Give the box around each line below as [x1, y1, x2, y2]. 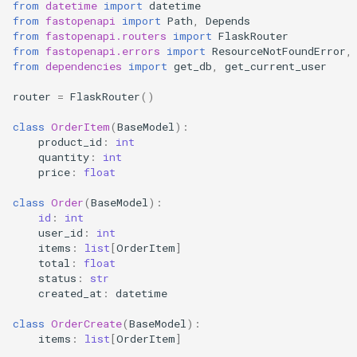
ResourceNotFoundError [212, 43, 346, 58]
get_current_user [225, 58, 327, 73]
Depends [206, 13, 250, 28]
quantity [38, 149, 89, 164]
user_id [38, 225, 83, 240]
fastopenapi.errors [45, 43, 160, 58]
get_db [174, 58, 212, 73]
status [38, 270, 76, 285]
